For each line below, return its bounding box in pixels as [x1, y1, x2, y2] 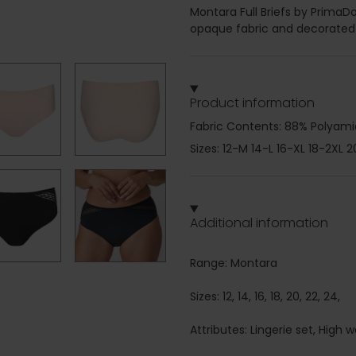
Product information [190, 94, 315, 113]
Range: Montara [190, 255, 277, 272]
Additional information [190, 214, 328, 233]
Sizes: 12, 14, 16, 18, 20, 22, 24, [190, 288, 340, 305]
